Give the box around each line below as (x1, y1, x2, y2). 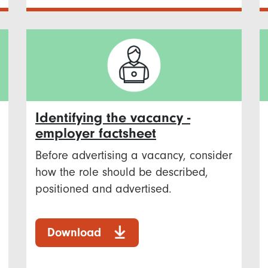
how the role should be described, (35, 165, 208, 179)
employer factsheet (35, 124, 156, 141)
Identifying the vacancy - (35, 109, 190, 126)
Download (47, 225, 101, 239)
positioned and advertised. (35, 181, 172, 196)
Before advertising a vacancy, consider (35, 148, 232, 162)
